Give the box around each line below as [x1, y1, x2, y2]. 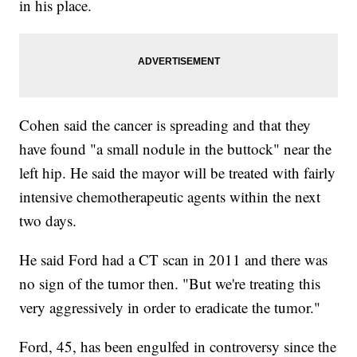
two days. [19, 210, 77, 231]
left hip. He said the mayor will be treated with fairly [19, 163, 336, 183]
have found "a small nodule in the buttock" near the [19, 139, 332, 159]
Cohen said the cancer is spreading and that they [19, 115, 312, 135]
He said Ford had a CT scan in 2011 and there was [19, 249, 328, 270]
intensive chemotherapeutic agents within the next [19, 186, 321, 207]
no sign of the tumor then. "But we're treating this [19, 273, 321, 294]
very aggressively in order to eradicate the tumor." [19, 297, 321, 318]
